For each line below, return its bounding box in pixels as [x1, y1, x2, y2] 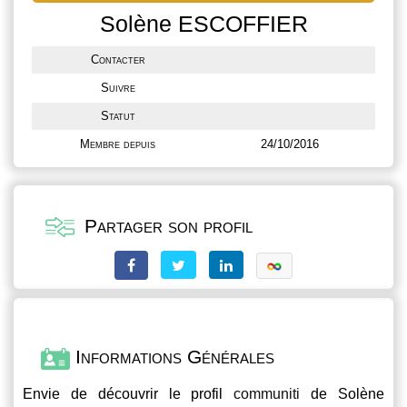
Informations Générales [70, 346, 274, 368]
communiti [233, 385, 301, 402]
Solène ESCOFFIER [99, 11, 308, 36]
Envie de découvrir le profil [23, 385, 234, 402]
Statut [100, 109, 135, 123]
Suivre [100, 81, 135, 94]
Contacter [90, 53, 145, 66]
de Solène [300, 385, 385, 402]
